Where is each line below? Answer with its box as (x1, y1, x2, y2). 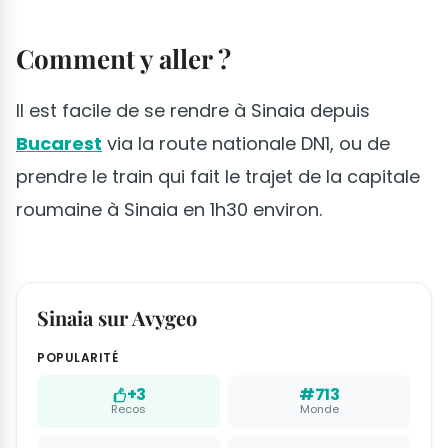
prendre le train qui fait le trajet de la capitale (16, 164, 420, 190)
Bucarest (16, 131, 102, 157)
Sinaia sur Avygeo (37, 304, 197, 332)
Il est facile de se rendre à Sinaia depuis (16, 98, 370, 124)
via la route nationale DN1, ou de (102, 131, 390, 157)
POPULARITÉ (37, 349, 118, 367)
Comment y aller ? (16, 41, 237, 77)
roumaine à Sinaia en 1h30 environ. (16, 197, 322, 223)
